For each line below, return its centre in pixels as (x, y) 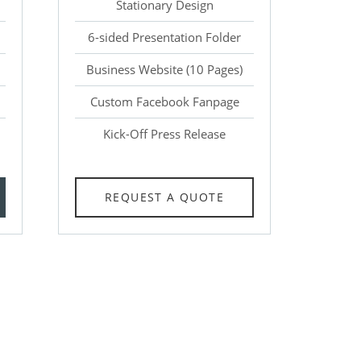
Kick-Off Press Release (164, 134)
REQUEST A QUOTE (164, 197)
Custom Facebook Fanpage (164, 102)
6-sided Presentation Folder (164, 37)
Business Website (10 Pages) (164, 70)
